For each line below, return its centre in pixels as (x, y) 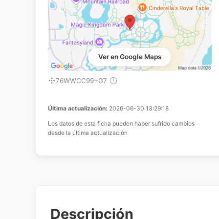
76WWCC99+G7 (81, 80)
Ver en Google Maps (130, 56)
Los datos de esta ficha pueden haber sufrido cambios (121, 123)
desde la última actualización (88, 132)
